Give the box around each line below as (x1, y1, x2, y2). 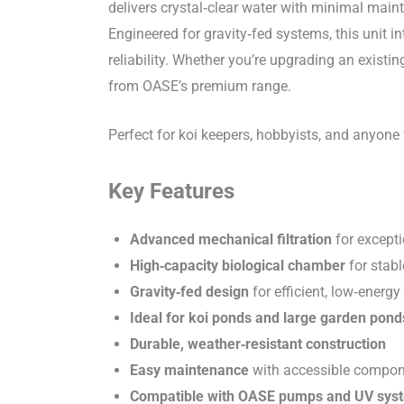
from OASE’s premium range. (108, 77, 291, 95)
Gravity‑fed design (130, 282, 249, 300)
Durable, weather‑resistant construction (130, 335, 386, 353)
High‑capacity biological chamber (130, 256, 345, 274)
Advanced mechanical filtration (130, 230, 332, 248)
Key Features (108, 178, 234, 204)
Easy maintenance (130, 361, 249, 379)
